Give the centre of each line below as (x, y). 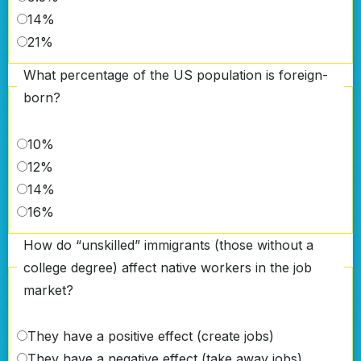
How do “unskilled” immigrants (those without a (168, 245)
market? (48, 290)
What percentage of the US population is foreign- (176, 75)
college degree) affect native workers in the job (168, 267)
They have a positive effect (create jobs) (151, 336)
